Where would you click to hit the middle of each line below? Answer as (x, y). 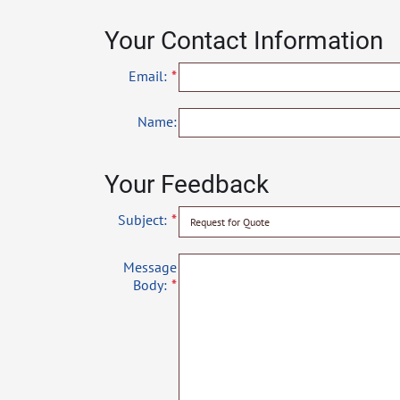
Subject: (142, 220)
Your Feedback (187, 185)
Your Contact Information (244, 41)
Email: (148, 76)
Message (150, 267)
